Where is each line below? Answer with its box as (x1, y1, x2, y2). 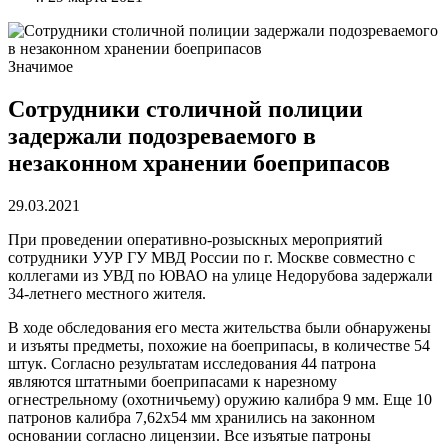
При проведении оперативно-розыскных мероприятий (8, 230, 383, 248)
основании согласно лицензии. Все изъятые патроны (8, 426, 371, 444)
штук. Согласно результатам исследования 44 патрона (8, 354, 376, 372)
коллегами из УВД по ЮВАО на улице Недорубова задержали (8, 266, 433, 284)
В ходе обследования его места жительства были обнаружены (8, 318, 431, 336)
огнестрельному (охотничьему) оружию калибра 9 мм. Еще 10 (8, 390, 432, 408)
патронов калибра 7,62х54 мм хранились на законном (8, 408, 375, 426)
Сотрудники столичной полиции (8, 95, 363, 122)
